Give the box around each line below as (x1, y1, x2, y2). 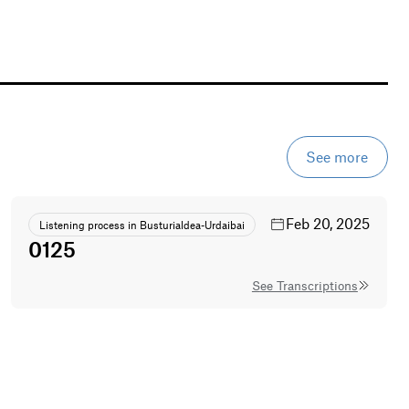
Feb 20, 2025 (285, 214, 370, 232)
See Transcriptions (259, 278, 358, 294)
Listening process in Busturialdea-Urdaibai (38, 217, 245, 231)
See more (306, 147, 369, 165)
